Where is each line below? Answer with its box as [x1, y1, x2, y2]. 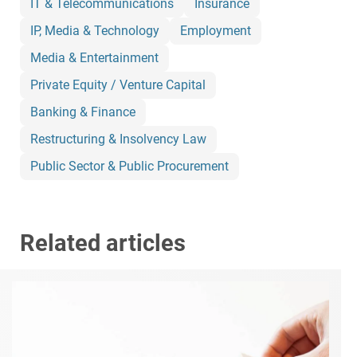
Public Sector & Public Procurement [30, 159, 229, 175]
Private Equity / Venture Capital [30, 77, 206, 93]
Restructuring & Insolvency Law [30, 131, 206, 147]
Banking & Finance [30, 104, 135, 120]
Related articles [20, 229, 186, 257]
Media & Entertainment [30, 50, 159, 66]
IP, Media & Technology [30, 23, 159, 39]
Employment [180, 23, 251, 39]
